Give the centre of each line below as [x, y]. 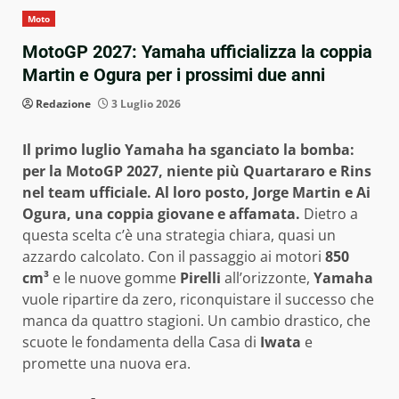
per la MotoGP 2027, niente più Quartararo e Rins [197, 171]
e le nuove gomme [114, 277]
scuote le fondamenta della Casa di [141, 342]
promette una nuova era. [106, 363]
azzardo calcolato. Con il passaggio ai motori [174, 256]
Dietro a [329, 213]
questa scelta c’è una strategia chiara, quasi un [179, 235]
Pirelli [200, 277]
